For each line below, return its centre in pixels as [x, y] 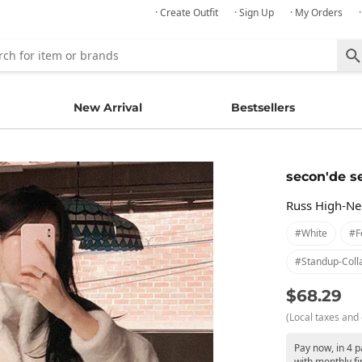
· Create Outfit [187, 13]
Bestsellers [263, 107]
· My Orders [316, 13]
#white [311, 233]
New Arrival [107, 107]
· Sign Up [254, 13]
